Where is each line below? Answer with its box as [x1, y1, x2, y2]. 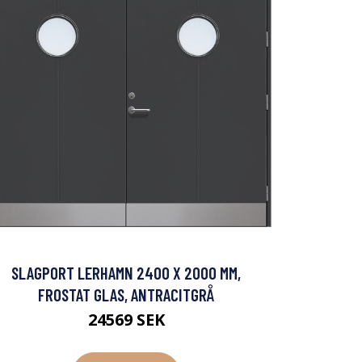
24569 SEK [87, 308, 165, 330]
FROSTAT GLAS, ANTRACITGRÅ [38, 284, 214, 305]
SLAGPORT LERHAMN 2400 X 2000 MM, [11, 262, 241, 283]
